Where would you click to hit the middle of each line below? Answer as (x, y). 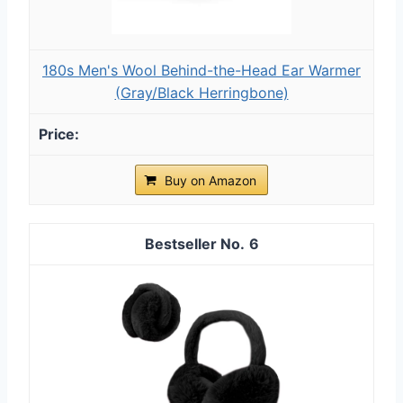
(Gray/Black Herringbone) (201, 92)
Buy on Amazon (210, 180)
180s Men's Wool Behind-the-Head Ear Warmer (201, 70)
